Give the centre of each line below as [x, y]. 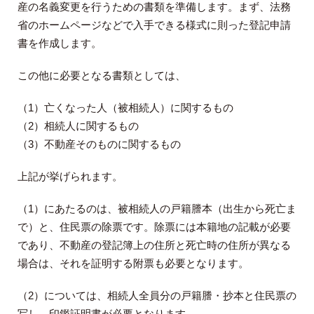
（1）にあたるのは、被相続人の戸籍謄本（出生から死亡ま [157, 209]
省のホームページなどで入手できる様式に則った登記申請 [154, 25]
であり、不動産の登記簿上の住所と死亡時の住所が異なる [154, 245]
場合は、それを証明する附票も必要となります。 [133, 264]
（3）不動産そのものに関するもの [99, 144]
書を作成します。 [60, 43]
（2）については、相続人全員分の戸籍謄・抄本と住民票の [157, 296]
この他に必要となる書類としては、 [102, 76]
